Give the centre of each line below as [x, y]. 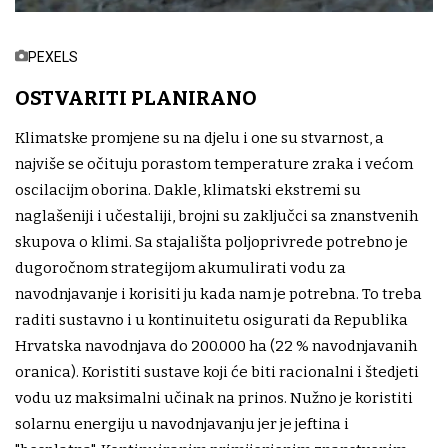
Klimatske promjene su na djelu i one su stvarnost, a [199, 138]
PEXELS [53, 57]
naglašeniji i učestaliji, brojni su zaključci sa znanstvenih [216, 216]
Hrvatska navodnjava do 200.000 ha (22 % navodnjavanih [216, 346]
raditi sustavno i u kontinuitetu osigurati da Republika [211, 320]
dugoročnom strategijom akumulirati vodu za [180, 268]
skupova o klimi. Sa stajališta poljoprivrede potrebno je [211, 242]
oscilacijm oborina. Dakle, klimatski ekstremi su [188, 190]
